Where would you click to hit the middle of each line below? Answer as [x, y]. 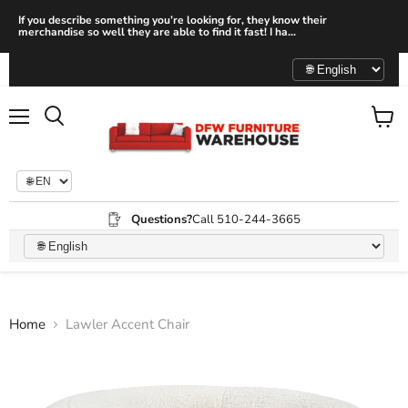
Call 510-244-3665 [246, 219]
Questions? [162, 219]
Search [74, 134]
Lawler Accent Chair [127, 325]
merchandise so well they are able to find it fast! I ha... [157, 32]
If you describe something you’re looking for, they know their [173, 20]
